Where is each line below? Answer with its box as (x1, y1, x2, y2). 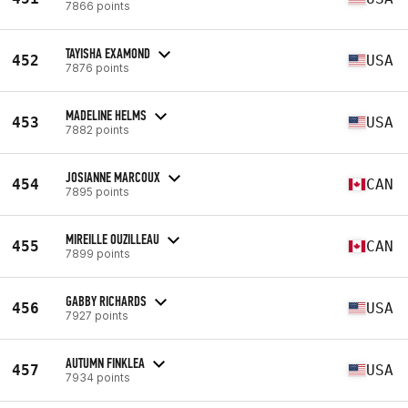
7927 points (66, 308, 128, 322)
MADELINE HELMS (66, 106, 147, 124)
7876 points (66, 60, 129, 75)
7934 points (66, 370, 130, 384)
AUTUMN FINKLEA (66, 353, 145, 372)
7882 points (66, 122, 129, 137)
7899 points (66, 246, 130, 260)
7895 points (66, 184, 129, 199)
